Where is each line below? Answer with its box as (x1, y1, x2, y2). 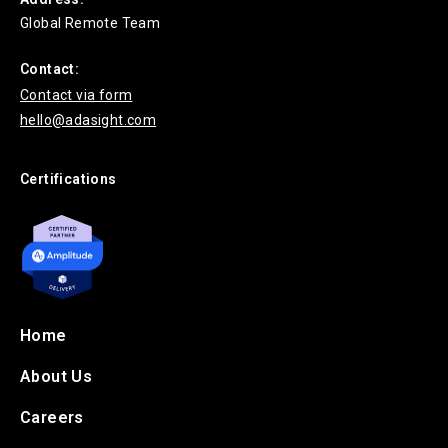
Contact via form (20, 86, 133, 103)
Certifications (20, 170, 117, 187)
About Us (20, 367, 93, 387)
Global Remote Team (20, 14, 161, 31)
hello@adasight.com (20, 111, 157, 128)
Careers (20, 408, 84, 428)
